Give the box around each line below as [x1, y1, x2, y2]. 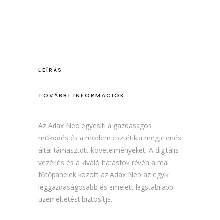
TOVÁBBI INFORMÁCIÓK [38, 91, 125, 100]
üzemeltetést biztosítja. [38, 194, 113, 204]
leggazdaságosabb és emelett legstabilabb [38, 182, 174, 192]
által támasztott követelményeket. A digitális [38, 145, 179, 155]
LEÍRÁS [38, 66, 63, 74]
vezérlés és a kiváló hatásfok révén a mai [38, 158, 169, 167]
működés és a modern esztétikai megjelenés [38, 133, 182, 143]
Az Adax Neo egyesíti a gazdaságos [38, 121, 152, 131]
